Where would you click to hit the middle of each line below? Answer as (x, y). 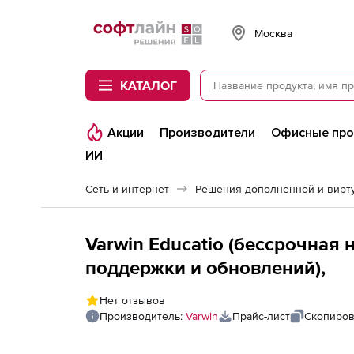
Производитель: (143, 316)
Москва (273, 33)
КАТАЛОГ (149, 85)
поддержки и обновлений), (205, 267)
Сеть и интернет (127, 189)
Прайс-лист (261, 316)
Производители (207, 133)
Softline (103, 24)
